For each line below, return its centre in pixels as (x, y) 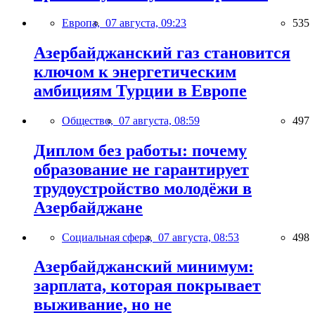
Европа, (84, 22)
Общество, (90, 120)
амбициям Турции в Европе (140, 90)
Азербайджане (88, 207)
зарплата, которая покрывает (147, 286)
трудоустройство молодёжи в (143, 188)
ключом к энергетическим (135, 71)
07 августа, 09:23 (146, 22)
